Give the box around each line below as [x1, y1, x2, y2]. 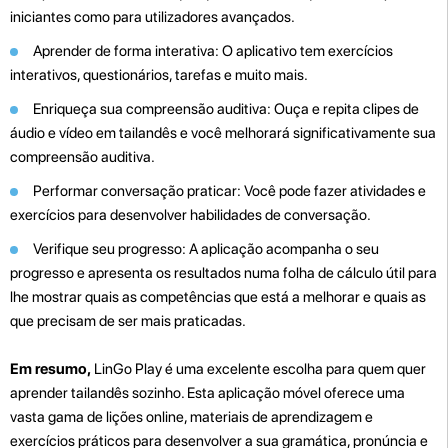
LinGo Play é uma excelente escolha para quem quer [91, 359, 426, 378]
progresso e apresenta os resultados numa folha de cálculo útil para [10, 263, 437, 282]
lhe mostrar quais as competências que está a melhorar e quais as [10, 287, 426, 306]
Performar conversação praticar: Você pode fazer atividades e [33, 181, 426, 200]
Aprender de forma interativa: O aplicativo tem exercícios [33, 41, 393, 60]
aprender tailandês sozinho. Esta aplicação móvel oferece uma [10, 383, 405, 402]
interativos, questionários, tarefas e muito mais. [10, 65, 308, 84]
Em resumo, [10, 359, 91, 378]
